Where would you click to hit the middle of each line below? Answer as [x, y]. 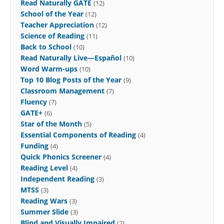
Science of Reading [52, 35]
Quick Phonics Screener [61, 156]
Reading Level [44, 167]
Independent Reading [57, 178]
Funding [34, 145]
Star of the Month [51, 123]
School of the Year [52, 13]
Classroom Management [62, 90]
